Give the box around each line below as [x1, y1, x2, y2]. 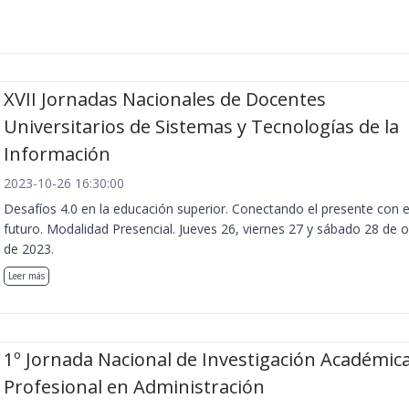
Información [4, 141, 110, 166]
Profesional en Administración [4, 374, 265, 400]
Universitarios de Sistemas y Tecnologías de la [4, 113, 399, 139]
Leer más [8, 268, 45, 282]
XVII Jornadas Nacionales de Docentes [4, 86, 326, 111]
